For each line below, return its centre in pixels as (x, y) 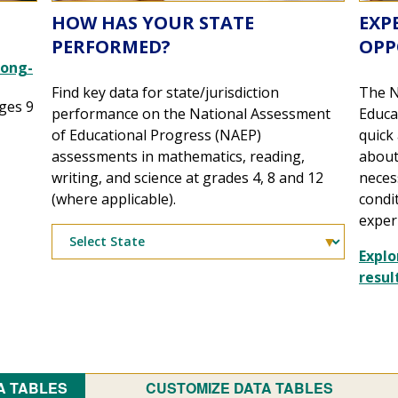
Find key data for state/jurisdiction (165, 92)
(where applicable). (114, 199)
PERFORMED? (111, 46)
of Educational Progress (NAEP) (156, 135)
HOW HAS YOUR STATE (153, 22)
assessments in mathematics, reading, (178, 156)
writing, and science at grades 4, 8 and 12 (187, 177)
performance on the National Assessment (191, 113)
